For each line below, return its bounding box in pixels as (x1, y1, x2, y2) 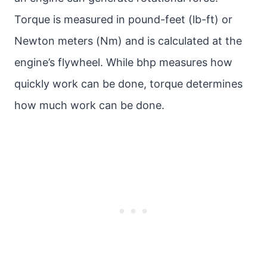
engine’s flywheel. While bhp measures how (14, 56, 232, 69)
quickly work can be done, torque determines (14, 77, 243, 90)
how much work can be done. (14, 99, 164, 111)
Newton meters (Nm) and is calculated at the (14, 35, 242, 47)
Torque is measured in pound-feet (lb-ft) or (14, 13, 232, 26)
